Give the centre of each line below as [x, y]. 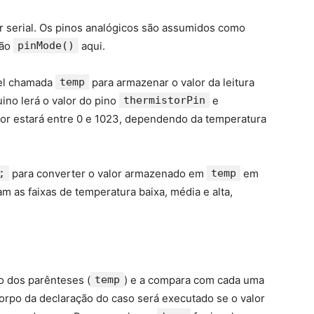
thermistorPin [164, 101]
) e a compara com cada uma [194, 280]
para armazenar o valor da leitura [172, 83]
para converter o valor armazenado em [108, 174]
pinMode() [46, 46]
